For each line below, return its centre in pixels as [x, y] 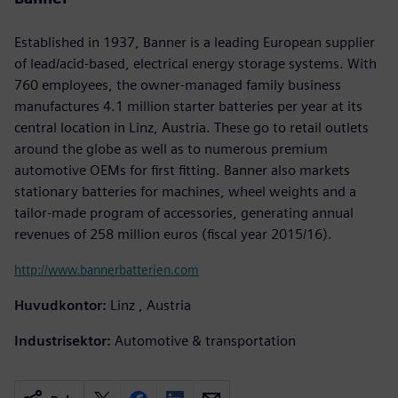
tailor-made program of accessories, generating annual [184, 212]
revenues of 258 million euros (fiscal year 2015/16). [173, 234]
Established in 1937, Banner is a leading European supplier [195, 42]
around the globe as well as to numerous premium [171, 148]
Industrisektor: [63, 340]
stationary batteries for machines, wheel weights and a [185, 191]
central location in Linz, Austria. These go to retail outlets [191, 127]
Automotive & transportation [205, 340]
